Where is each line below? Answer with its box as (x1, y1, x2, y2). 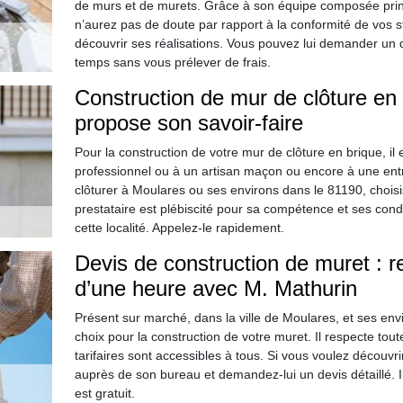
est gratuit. (74, 386, 135, 400)
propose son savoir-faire (74, 111, 303, 135)
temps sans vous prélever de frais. (74, 55, 271, 69)
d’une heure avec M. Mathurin (74, 276, 357, 300)
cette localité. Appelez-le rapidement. (74, 220, 284, 235)
